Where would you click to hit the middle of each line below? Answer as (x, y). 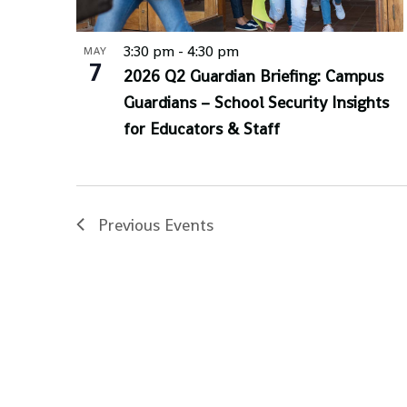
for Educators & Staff (202, 128)
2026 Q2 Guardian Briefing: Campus (253, 75)
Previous (131, 224)
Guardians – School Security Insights (256, 102)
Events (189, 224)
